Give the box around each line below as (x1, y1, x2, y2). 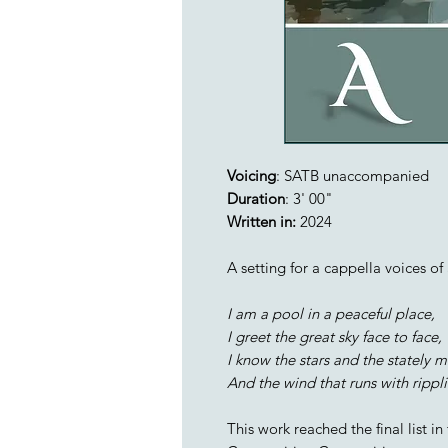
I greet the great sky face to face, (227, 326, 442, 346)
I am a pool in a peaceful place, (227, 303, 435, 323)
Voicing (227, 165, 276, 185)
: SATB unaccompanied (276, 165, 429, 185)
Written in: (227, 211, 296, 231)
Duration (227, 188, 285, 208)
